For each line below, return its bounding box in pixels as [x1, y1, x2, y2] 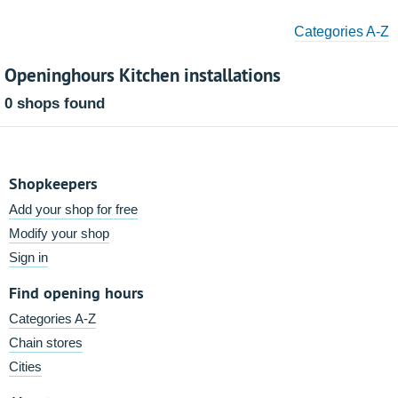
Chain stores [9, 335, 83, 350]
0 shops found [4, 95, 105, 112]
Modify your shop [9, 226, 109, 241]
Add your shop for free [9, 202, 138, 217]
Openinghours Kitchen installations [4, 62, 281, 87]
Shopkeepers [9, 173, 98, 194]
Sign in [9, 250, 48, 265]
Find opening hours [9, 283, 144, 303]
